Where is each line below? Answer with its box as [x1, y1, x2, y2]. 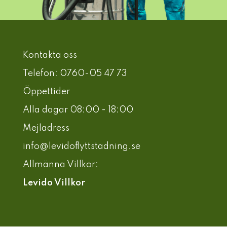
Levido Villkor [23, 178, 85, 187]
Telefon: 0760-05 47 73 [23, 68, 127, 78]
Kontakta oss [23, 50, 77, 60]
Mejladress [23, 123, 69, 133]
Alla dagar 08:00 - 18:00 [23, 105, 133, 115]
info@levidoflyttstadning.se [23, 141, 140, 151]
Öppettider [23, 87, 70, 96]
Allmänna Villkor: [23, 160, 98, 169]
